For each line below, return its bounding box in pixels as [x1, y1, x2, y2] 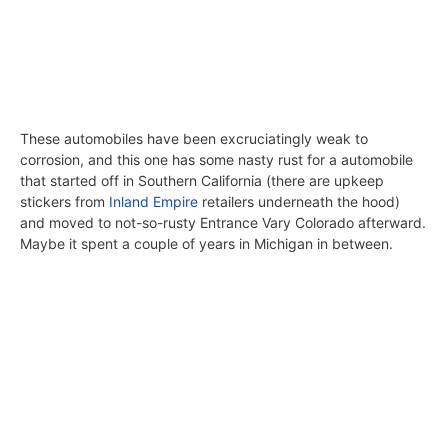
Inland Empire [109, 192, 198, 210]
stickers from [20, 192, 109, 210]
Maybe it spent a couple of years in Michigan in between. [20, 234, 393, 252]
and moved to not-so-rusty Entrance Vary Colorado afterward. [20, 213, 426, 231]
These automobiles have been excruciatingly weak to [20, 129, 368, 147]
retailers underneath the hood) [198, 192, 400, 210]
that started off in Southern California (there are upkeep [20, 171, 384, 189]
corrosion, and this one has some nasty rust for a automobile [20, 150, 413, 168]
